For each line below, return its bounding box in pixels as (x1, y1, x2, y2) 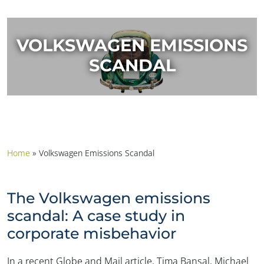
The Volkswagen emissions (7, 189, 210, 207)
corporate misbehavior (7, 224, 176, 242)
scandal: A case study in (7, 206, 185, 225)
